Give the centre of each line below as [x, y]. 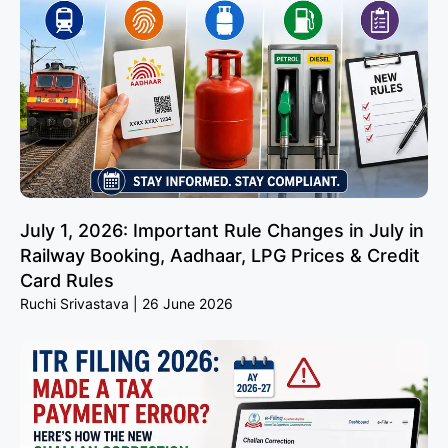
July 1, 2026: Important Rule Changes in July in [222, 231]
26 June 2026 [185, 304]
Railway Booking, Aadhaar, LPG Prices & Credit [220, 256]
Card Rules [67, 281]
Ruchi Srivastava [76, 304]
